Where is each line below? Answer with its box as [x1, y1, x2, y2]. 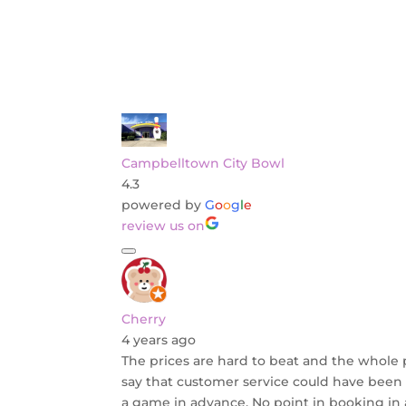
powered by [121, 197, 206, 214]
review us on [121, 217, 206, 235]
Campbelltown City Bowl [121, 155, 285, 172]
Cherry [121, 311, 167, 328]
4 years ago [121, 332, 197, 349]
